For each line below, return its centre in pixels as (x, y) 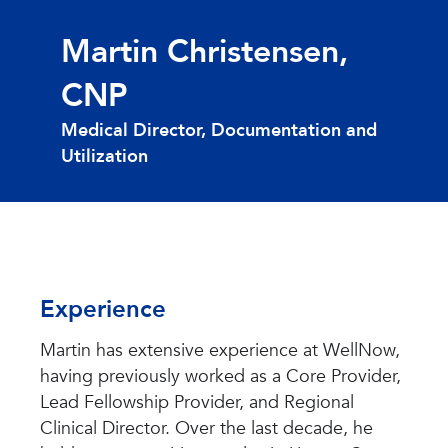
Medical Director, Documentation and (218, 131)
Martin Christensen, (204, 52)
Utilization (104, 157)
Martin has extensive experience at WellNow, (220, 351)
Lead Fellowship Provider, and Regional (197, 403)
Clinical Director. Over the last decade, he (206, 429)
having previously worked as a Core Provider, (220, 377)
